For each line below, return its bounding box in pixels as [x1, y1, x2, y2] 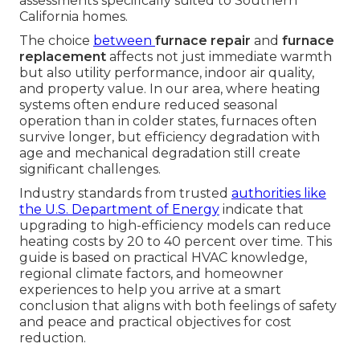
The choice [19, 33, 93, 49]
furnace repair [155, 33, 251, 49]
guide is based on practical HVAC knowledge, [19, 250, 307, 266]
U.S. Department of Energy [45, 202, 219, 218]
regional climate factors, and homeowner [19, 266, 284, 282]
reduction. [19, 330, 86, 346]
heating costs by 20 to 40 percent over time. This [19, 234, 332, 250]
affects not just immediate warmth [106, 49, 332, 65]
